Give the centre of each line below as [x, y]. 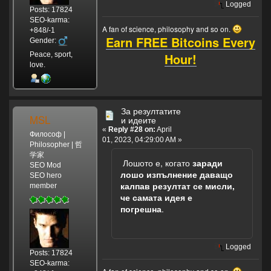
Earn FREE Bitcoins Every [180, 42]
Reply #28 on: [132, 129]
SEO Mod [45, 165]
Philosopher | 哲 [56, 144]
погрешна [141, 208]
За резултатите [151, 110]
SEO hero [45, 175]
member [43, 185]
